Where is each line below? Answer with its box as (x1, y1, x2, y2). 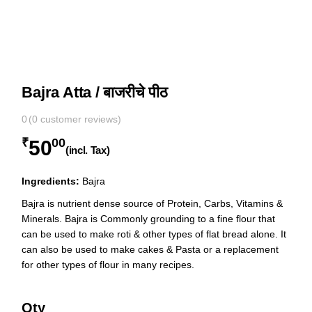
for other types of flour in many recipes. (22, 259, 195, 271)
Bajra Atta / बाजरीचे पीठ (22, 84, 168, 102)
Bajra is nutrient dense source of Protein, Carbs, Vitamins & (22, 198, 283, 210)
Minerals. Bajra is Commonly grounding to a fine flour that (22, 213, 276, 225)
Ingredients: (22, 175, 80, 187)
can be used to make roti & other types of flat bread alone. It (22, 228, 287, 240)
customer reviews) (38, 114, 122, 125)
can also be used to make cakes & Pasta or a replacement (22, 244, 279, 256)
